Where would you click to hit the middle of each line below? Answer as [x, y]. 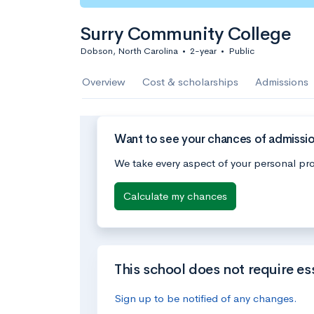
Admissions [282, 82]
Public [241, 51]
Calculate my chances [175, 196]
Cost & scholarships [190, 82]
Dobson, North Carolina [129, 51]
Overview [104, 82]
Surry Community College [186, 34]
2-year [203, 51]
